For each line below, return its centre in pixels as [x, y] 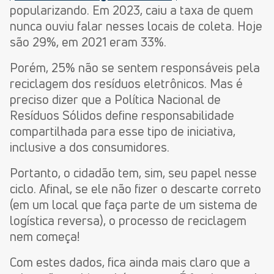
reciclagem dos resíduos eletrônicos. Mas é [126, 84]
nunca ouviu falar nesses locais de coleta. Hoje [136, 26]
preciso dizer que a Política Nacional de [115, 100]
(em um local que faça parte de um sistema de [134, 205]
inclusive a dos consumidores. [91, 147]
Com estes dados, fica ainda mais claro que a [130, 262]
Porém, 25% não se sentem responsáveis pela [135, 68]
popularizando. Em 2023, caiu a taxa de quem [131, 10]
